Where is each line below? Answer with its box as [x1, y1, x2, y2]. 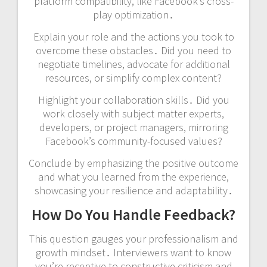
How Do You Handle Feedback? [32, 204, 235, 224]
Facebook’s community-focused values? [45, 133, 222, 148]
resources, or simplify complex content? [45, 70, 222, 85]
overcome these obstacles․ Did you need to [36, 43, 231, 57]
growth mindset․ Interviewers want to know [36, 245, 231, 259]
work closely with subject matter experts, [43, 106, 224, 120]
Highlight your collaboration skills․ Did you [38, 92, 229, 107]
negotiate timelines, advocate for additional [37, 57, 230, 71]
